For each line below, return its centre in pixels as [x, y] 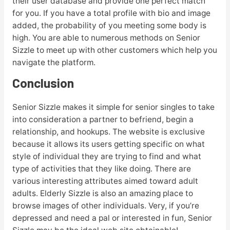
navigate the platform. [54, 63]
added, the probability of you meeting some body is [109, 26]
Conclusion [43, 83]
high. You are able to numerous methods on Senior [106, 38]
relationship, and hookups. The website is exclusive [108, 132]
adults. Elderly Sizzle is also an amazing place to [102, 194]
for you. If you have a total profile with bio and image [111, 13]
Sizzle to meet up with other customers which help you [114, 50]
